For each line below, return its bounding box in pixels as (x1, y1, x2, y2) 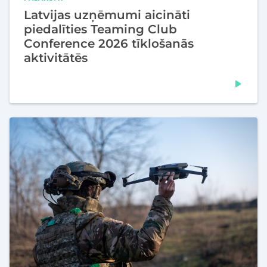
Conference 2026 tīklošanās (24, 36, 194, 51)
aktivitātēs (24, 50, 88, 65)
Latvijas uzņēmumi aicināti (24, 7, 190, 22)
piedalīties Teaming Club (24, 21, 177, 36)
